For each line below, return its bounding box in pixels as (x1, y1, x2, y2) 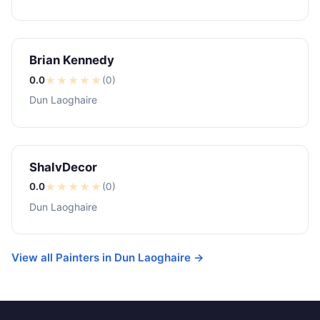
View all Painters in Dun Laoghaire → (11, 251, 204, 265)
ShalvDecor (29, 159, 97, 174)
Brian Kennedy (29, 53, 114, 68)
